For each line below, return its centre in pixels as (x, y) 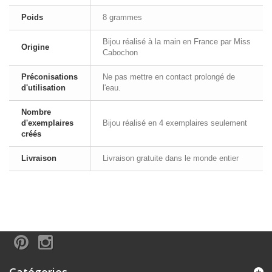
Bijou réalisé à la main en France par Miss (177, 42)
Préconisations (49, 77)
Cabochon (120, 53)
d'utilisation (43, 88)
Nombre (36, 112)
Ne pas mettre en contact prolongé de (169, 77)
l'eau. (112, 88)
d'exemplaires (47, 123)
